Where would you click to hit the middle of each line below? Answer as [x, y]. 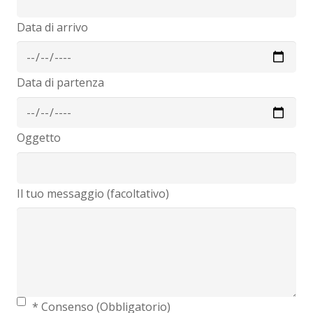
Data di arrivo [52, 28]
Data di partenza [60, 83]
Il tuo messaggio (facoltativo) [93, 193]
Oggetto [39, 138]
